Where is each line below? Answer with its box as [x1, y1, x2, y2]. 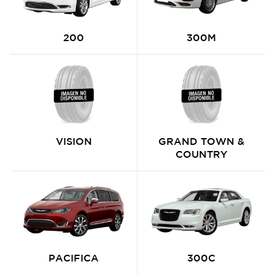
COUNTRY [176, 149, 227, 160]
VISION [55, 136, 92, 147]
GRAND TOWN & [158, 136, 244, 147]
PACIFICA [48, 252, 99, 263]
